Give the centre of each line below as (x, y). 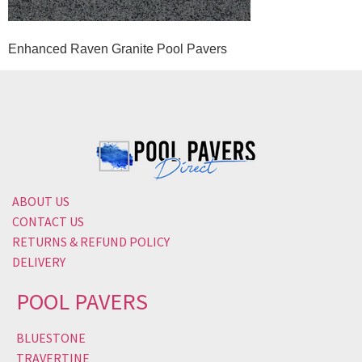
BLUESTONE (51, 337)
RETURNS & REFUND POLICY (91, 242)
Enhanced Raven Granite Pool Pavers (118, 48)
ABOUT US (41, 202)
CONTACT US (48, 222)
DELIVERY (39, 262)
